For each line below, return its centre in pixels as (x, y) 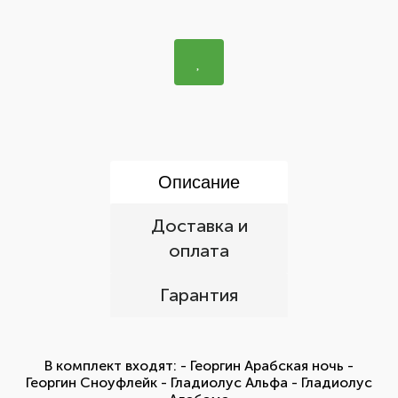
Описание (199, 182)
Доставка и (199, 226)
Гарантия (199, 295)
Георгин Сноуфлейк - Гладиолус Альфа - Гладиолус (199, 382)
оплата (199, 251)
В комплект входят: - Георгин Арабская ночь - (199, 366)
